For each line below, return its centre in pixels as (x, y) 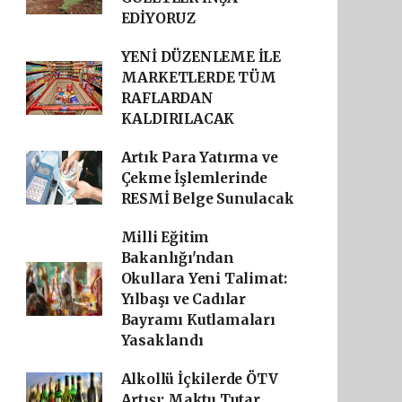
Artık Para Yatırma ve (199, 157)
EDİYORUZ (158, 18)
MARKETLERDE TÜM (198, 77)
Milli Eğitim (165, 237)
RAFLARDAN (167, 98)
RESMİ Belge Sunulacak (207, 198)
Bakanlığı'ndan (177, 258)
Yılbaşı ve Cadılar (184, 299)
